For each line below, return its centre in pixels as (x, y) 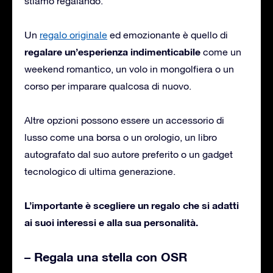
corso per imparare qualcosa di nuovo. (108, 86)
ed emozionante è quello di (168, 34)
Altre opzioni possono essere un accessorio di (124, 120)
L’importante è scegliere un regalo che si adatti (132, 205)
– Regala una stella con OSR (106, 256)
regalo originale (73, 34)
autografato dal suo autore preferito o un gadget (129, 154)
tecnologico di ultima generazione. (100, 171)
